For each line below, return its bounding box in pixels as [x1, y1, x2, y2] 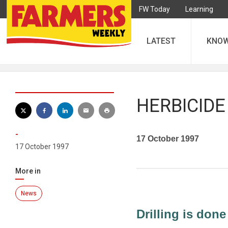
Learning [185, 5, 213, 13]
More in [15, 167, 41, 175]
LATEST [147, 36, 176, 46]
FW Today [139, 5, 170, 13]
